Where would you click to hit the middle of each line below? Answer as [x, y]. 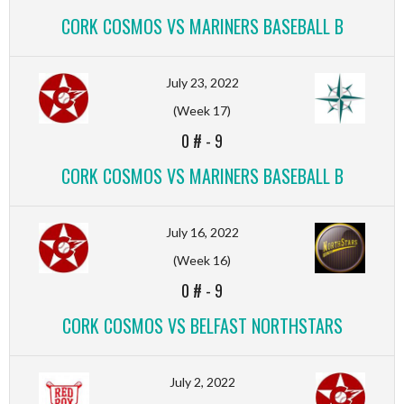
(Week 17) [202, 110]
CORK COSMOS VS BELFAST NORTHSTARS [202, 325]
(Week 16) [202, 260]
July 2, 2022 [202, 381]
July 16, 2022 [202, 232]
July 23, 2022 [202, 82]
